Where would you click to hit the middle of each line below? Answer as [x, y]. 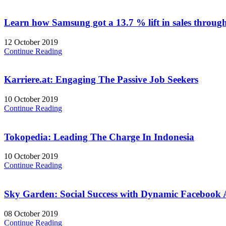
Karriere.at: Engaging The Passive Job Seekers [101, 80]
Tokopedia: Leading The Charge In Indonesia [99, 137]
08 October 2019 [31, 213]
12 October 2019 [31, 42]
